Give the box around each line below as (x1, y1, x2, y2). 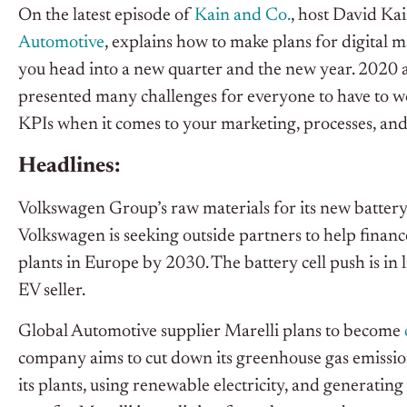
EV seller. (18, 282, 85, 301)
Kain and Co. (194, 6, 291, 25)
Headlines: (18, 155, 120, 178)
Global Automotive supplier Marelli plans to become (18, 323, 404, 342)
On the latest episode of (18, 6, 194, 25)
